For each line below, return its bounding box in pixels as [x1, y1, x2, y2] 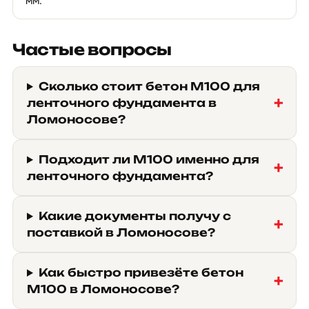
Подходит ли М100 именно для [38, 152, 259, 166]
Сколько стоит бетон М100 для [38, 79, 260, 93]
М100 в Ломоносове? [27, 282, 179, 296]
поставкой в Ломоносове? [27, 226, 215, 239]
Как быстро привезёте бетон [38, 266, 243, 279]
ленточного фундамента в [27, 96, 217, 110]
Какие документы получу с [38, 209, 231, 223]
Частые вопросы [12, 40, 172, 59]
